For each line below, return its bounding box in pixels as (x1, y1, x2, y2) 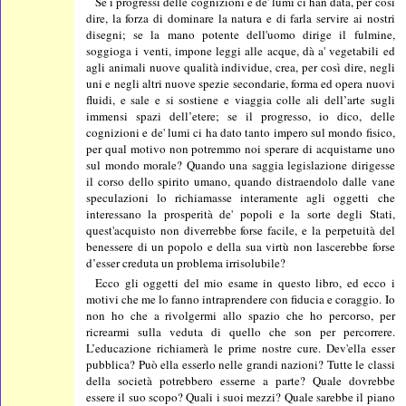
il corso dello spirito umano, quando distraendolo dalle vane (86, 173, 395, 190)
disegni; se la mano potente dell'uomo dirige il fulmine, (86, 26, 395, 43)
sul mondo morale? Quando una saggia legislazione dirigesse (86, 157, 395, 174)
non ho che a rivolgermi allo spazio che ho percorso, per (86, 307, 395, 324)
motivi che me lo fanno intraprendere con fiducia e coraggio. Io (86, 291, 395, 308)
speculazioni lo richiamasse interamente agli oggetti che (86, 189, 395, 207)
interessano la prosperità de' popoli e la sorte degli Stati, (86, 206, 395, 223)
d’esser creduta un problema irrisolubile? (86, 255, 286, 272)
